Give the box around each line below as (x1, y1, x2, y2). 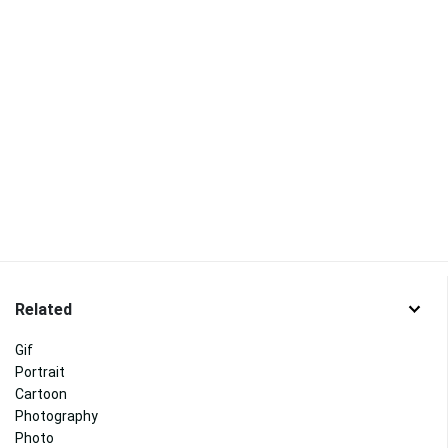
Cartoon (15, 386, 67, 403)
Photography (15, 408, 98, 425)
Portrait (15, 364, 65, 381)
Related (15, 299, 72, 319)
